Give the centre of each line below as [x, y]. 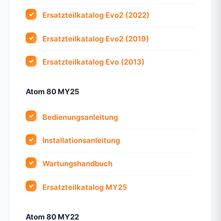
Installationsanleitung [81, 140]
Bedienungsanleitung [80, 117]
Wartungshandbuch [78, 164]
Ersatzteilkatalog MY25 [85, 187]
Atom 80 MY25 [53, 92]
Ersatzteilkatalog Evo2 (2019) [96, 38]
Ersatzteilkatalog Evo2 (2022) [96, 15]
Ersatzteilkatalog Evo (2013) [94, 62]
